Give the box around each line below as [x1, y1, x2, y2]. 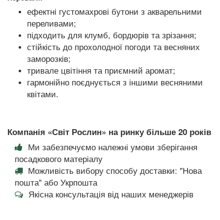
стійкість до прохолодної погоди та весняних [27, 42, 200, 52]
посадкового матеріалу [15, 152, 103, 165]
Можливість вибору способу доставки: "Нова [28, 164, 202, 176]
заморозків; [27, 54, 71, 64]
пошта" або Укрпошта [15, 175, 97, 188]
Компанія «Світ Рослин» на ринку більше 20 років [7, 125, 211, 137]
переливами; [27, 19, 76, 28]
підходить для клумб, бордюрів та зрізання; [27, 30, 196, 40]
